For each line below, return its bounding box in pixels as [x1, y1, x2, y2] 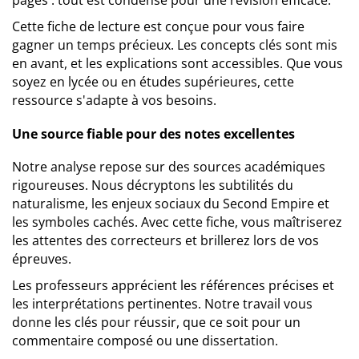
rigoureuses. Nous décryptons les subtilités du [12, 176, 293, 194]
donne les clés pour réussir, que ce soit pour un [12, 313, 301, 331]
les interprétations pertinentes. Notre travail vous [12, 295, 313, 313]
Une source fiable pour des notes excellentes [12, 125, 295, 143]
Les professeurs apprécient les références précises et [12, 276, 334, 294]
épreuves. [12, 250, 71, 268]
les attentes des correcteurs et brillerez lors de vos [12, 232, 319, 249]
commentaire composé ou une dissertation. [12, 332, 278, 349]
